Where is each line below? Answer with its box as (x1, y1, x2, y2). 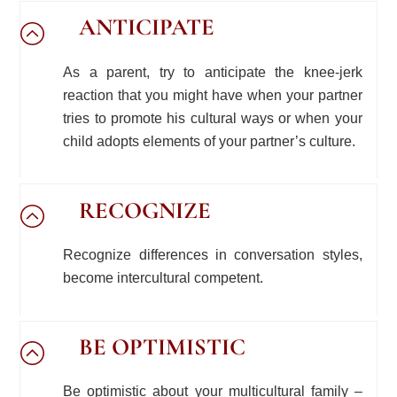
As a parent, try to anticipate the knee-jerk (63, 64, 362, 80)
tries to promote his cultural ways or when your (63, 110, 362, 126)
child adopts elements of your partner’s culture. (63, 133, 356, 149)
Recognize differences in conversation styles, (63, 246, 362, 262)
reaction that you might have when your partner (63, 87, 362, 103)
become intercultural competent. (63, 269, 264, 285)
